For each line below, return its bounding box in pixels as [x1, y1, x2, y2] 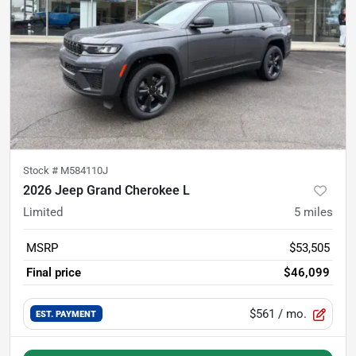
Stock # [23, 164, 60, 176]
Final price [26, 265, 81, 280]
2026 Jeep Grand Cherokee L [23, 182, 190, 198]
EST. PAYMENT [36, 308, 97, 320]
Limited [23, 204, 63, 219]
